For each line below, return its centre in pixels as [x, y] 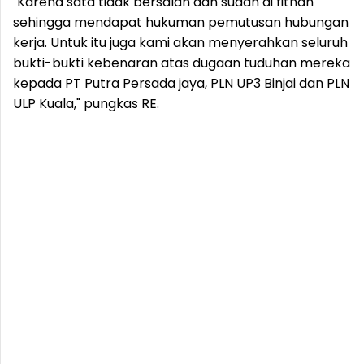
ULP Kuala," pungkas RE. [86, 104]
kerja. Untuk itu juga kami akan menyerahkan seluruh [180, 43]
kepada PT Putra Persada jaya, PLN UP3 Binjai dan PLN [181, 83]
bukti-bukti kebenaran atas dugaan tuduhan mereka [182, 63]
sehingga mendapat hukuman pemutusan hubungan [181, 22]
